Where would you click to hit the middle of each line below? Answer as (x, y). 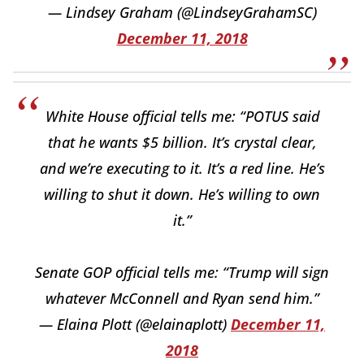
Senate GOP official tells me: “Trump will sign (182, 273)
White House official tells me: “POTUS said (182, 117)
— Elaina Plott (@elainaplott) (135, 325)
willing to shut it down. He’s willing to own (182, 195)
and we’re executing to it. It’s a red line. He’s (182, 169)
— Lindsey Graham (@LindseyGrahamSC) (182, 13)
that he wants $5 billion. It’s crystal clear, (182, 143)
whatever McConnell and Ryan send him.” (182, 299)
